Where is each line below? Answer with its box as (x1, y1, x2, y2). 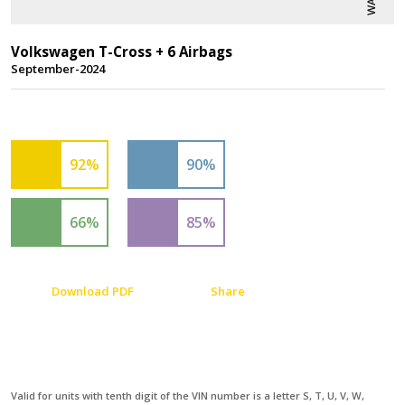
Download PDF (52, 283, 134, 299)
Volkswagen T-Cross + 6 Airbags (11, 42, 232, 61)
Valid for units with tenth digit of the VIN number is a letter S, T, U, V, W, (11, 389, 364, 402)
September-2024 (11, 61, 105, 77)
